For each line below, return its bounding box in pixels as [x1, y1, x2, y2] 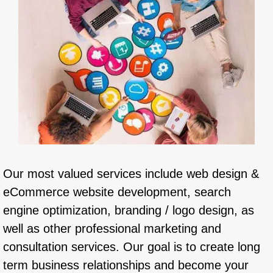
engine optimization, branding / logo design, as [3, 203, 254, 217]
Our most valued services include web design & [3, 166, 259, 180]
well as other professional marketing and [3, 221, 221, 235]
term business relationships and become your [3, 258, 249, 272]
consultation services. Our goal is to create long [3, 239, 260, 253]
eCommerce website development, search [3, 185, 231, 199]
